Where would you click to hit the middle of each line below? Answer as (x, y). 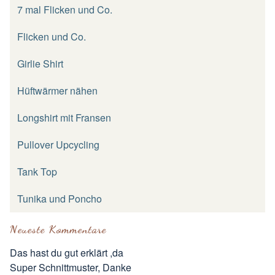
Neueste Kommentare (58, 229)
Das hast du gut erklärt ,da (67, 253)
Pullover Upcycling (58, 145)
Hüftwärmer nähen (57, 91)
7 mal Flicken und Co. (65, 10)
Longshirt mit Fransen (64, 118)
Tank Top (37, 172)
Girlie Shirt (40, 64)
